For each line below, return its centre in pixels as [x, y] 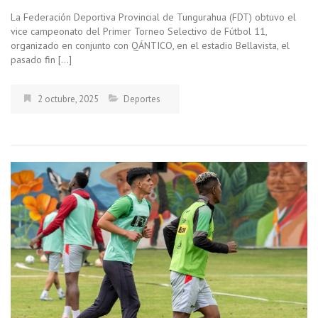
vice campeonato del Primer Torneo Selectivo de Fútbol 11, [139, 31]
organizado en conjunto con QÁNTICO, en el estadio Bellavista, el [150, 45]
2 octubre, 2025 [68, 99]
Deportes [142, 99]
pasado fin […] [41, 59]
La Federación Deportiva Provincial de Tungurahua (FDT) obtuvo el [153, 17]
